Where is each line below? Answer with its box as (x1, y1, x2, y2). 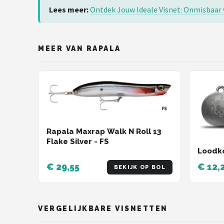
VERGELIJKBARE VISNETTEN (38, 204, 168, 212)
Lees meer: (49, 4, 88, 14)
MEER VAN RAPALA (38, 44, 121, 52)
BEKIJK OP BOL (113, 163, 165, 170)
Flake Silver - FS (46, 137, 109, 146)
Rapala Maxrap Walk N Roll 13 (46, 127, 161, 136)
